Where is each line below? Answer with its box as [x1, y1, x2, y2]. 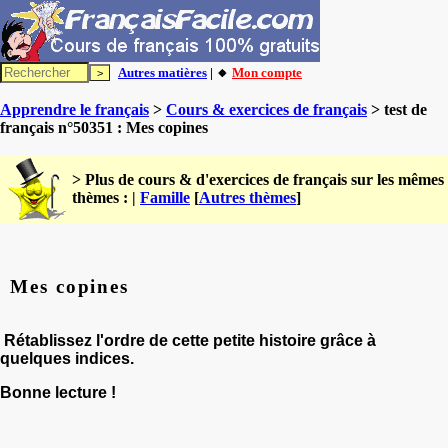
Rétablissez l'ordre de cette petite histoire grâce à [4, 331, 376, 349]
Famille [140, 189, 190, 206]
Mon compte [232, 65, 302, 80]
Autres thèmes [199, 189, 296, 206]
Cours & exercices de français [166, 101, 367, 118]
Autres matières [118, 65, 207, 80]
